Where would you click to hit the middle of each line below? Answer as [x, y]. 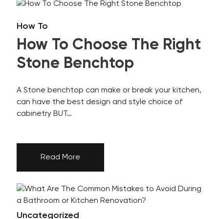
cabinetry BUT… [44, 114]
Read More [60, 157]
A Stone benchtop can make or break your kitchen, [109, 90]
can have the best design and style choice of [99, 102]
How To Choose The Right [109, 45]
